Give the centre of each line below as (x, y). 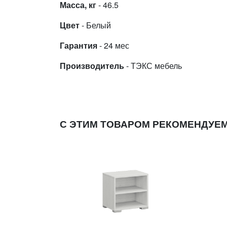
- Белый (95, 25)
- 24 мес (113, 45)
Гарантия (79, 45)
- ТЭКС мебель (153, 65)
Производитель (92, 65)
